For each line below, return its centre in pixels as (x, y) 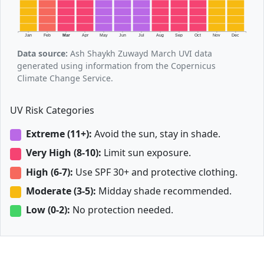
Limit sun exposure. (146, 153)
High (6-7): (49, 172)
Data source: (42, 54)
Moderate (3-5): (61, 191)
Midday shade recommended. (164, 191)
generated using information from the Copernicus (116, 66)
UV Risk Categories (52, 110)
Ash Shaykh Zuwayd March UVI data (140, 54)
